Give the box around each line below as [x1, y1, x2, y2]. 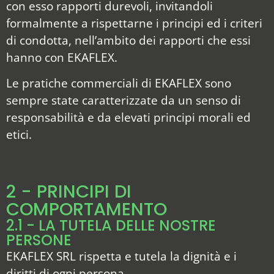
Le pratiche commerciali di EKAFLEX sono [6, 75, 231, 92]
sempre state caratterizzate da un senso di [6, 92, 241, 109]
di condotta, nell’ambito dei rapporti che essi [6, 32, 251, 49]
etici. [6, 126, 32, 143]
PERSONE [6, 229, 72, 250]
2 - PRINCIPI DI [6, 179, 131, 204]
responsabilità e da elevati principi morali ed [6, 109, 251, 126]
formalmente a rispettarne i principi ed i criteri [6, 15, 262, 32]
